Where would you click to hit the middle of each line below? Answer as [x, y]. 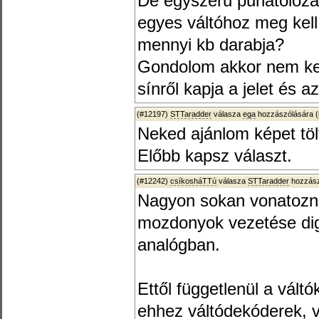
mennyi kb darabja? [211, 45]
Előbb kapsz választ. [215, 156]
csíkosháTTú [193, 181]
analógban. [179, 245]
